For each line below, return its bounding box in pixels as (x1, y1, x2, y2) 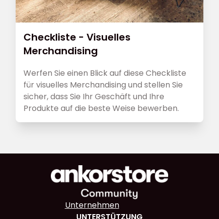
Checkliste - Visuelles (23, 30, 131, 44)
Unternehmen (65, 199, 119, 211)
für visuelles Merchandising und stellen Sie (23, 79, 183, 91)
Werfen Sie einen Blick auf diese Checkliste (23, 67, 186, 79)
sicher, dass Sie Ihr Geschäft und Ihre (23, 91, 164, 103)
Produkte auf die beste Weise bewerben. (23, 103, 179, 114)
